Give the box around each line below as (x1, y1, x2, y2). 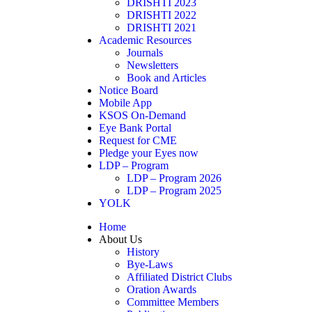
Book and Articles (127, 72, 206, 84)
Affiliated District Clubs (127, 271, 232, 283)
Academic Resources (99, 34, 192, 46)
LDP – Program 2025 (127, 185, 221, 196)
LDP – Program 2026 (127, 172, 221, 184)
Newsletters (127, 59, 178, 71)
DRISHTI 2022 (127, 9, 196, 21)
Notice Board (99, 84, 158, 96)
